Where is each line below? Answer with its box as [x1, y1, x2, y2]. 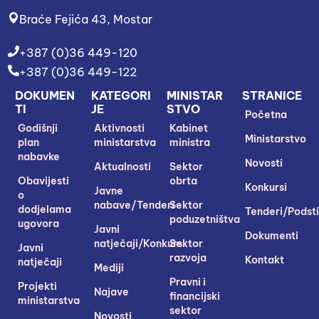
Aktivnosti [93, 121, 145, 135]
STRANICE [242, 88, 303, 103]
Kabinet [169, 121, 209, 135]
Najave [93, 285, 129, 298]
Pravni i [169, 275, 206, 288]
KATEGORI [90, 88, 151, 103]
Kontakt [245, 253, 285, 266]
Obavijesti [18, 174, 70, 187]
